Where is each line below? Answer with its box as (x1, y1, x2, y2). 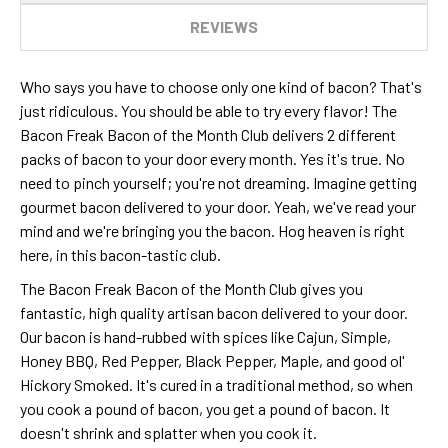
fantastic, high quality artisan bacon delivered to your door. (20, 302, 408, 322)
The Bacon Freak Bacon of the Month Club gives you (20, 278, 363, 298)
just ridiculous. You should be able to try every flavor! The (20, 100, 397, 120)
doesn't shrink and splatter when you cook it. (20, 422, 323, 442)
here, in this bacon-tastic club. (20, 244, 221, 264)
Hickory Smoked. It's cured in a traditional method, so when (20, 374, 413, 394)
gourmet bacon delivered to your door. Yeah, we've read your (20, 196, 416, 216)
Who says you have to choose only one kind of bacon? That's (20, 76, 422, 96)
